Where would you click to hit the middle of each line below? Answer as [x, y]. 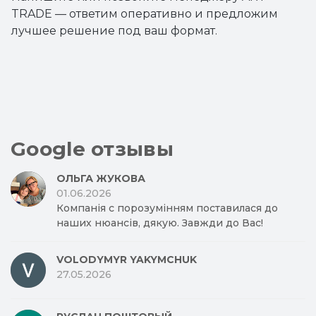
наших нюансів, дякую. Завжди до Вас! [160, 223]
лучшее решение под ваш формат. [114, 31]
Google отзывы [92, 149]
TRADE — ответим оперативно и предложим [145, 14]
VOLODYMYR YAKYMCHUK [127, 260]
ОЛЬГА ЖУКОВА [101, 178]
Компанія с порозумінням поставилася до [167, 208]
